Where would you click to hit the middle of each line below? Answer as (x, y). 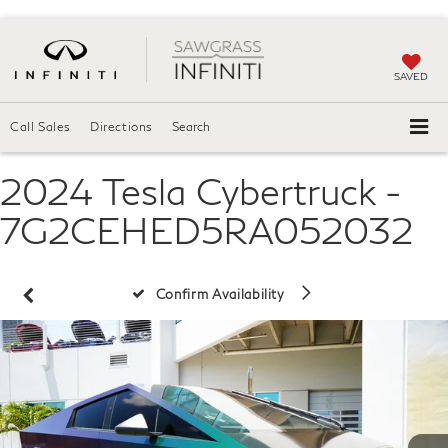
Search (191, 126)
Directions (121, 126)
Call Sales (40, 126)
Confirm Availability (222, 293)
